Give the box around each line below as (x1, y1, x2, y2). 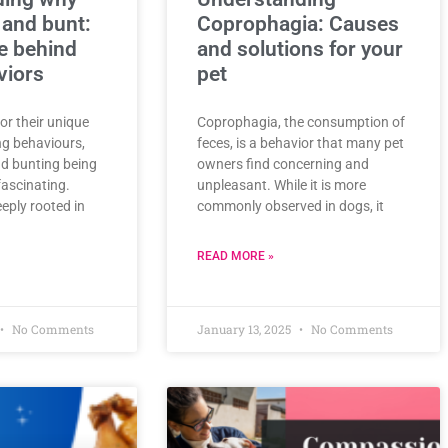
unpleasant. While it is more (197, 177, 366, 194)
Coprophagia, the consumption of (197, 114, 405, 131)
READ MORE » (197, 249, 274, 264)
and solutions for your (197, 37, 403, 62)
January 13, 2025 (197, 321, 294, 338)
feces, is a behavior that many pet (197, 135, 404, 152)
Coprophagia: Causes (197, 12, 399, 37)
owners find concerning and (197, 156, 369, 173)
